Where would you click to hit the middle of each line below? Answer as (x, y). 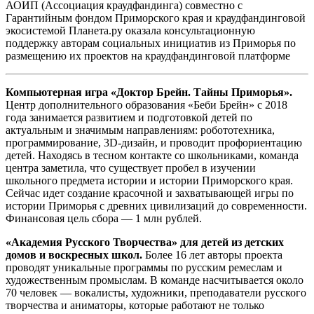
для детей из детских (232, 243)
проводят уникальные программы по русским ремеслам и (144, 268)
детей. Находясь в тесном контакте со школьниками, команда (152, 156)
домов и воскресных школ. (75, 255)
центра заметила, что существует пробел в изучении (131, 168)
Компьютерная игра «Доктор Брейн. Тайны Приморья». (149, 93)
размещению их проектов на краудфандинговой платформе (148, 56)
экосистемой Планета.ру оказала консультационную (130, 31)
